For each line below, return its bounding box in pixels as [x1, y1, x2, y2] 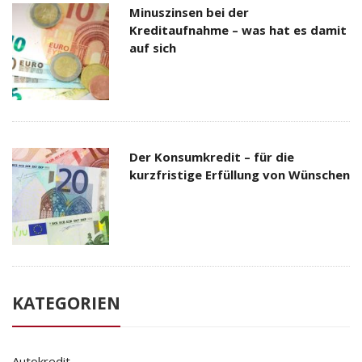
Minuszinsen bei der [129, 3, 249, 20]
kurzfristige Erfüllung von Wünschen [129, 166, 350, 183]
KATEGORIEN [12, 291, 120, 314]
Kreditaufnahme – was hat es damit [129, 21, 347, 38]
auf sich [129, 39, 176, 56]
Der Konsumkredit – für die [129, 148, 294, 165]
